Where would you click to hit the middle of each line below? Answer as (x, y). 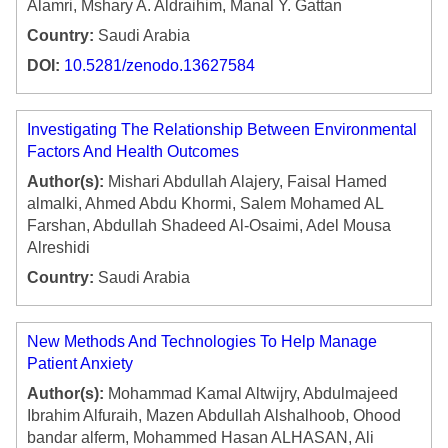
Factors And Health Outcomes (133, 152)
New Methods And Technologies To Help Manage (202, 342)
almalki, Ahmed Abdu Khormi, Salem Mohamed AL (205, 204)
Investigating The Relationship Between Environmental (222, 130)
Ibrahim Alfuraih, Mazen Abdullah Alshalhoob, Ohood (214, 416)
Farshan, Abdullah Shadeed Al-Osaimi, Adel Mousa (209, 226)
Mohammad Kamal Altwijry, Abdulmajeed (251, 394)
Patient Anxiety (80, 364)
